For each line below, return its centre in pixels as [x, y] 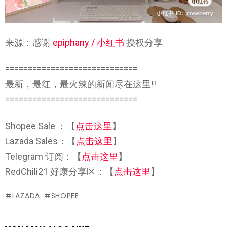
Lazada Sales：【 [41, 141]
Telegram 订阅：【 [43, 156]
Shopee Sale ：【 [40, 126]
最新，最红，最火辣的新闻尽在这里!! [81, 84]
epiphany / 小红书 [88, 42]
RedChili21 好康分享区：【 [60, 171]
